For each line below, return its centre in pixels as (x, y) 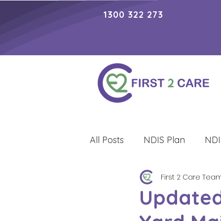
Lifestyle (126, 179)
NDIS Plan (164, 140)
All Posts (107, 140)
